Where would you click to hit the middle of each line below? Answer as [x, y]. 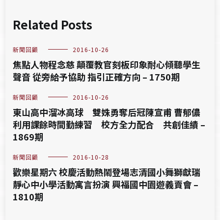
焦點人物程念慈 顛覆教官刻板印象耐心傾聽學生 [107, 64]
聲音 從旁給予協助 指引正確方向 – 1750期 [96, 77]
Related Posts [53, 24]
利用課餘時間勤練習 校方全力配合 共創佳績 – [109, 124]
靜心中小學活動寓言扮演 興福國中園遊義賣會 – [106, 184]
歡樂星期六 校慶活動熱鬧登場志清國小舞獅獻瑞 [107, 172]
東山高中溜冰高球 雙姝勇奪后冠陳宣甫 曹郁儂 [107, 112]
